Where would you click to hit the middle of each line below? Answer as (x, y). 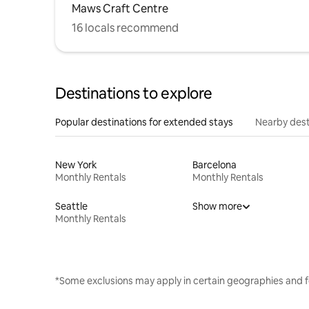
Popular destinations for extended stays (144, 122)
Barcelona (214, 165)
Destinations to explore (134, 93)
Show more (217, 206)
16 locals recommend (125, 28)
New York (76, 165)
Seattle (71, 206)
